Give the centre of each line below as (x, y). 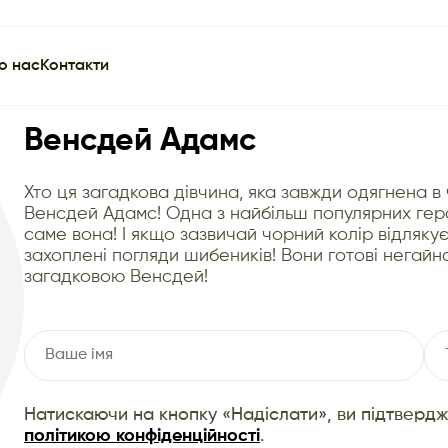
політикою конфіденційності (142, 435)
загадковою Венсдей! (116, 276)
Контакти (74, 66)
